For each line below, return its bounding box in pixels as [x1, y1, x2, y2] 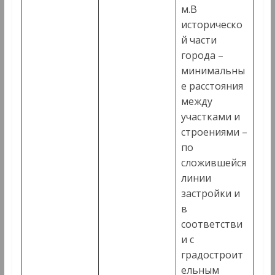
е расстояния [180, 79, 243, 93]
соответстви [180, 217, 242, 231]
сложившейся [180, 156, 246, 170]
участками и [180, 110, 240, 124]
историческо [180, 18, 242, 32]
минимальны [180, 64, 245, 78]
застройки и [180, 187, 240, 201]
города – [180, 48, 223, 63]
